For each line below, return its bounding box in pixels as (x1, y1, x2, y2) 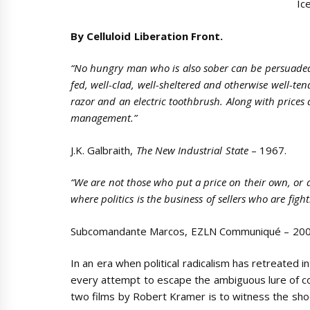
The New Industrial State (136, 143, 248, 157)
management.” (71, 111, 137, 125)
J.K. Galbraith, (71, 143, 136, 157)
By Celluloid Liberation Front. (71, 28, 226, 43)
